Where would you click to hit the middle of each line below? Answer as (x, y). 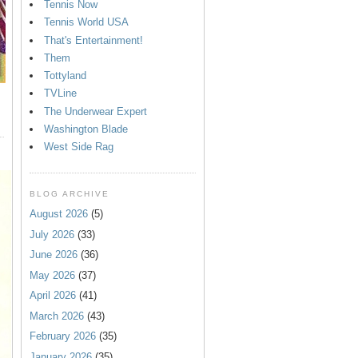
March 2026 (57, 316)
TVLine (60, 93)
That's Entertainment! (93, 40)
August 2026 (59, 214)
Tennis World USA (86, 22)
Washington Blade (86, 129)
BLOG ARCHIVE (70, 194)
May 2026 (52, 275)
